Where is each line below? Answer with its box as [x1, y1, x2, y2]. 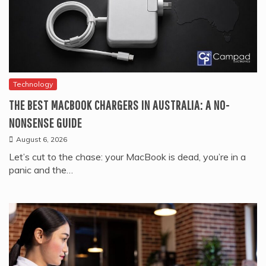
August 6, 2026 [16, 135, 67, 144]
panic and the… [9, 164, 73, 176]
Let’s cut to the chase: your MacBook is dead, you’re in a [9, 151, 246, 163]
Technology [13, 80, 53, 89]
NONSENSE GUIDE [9, 115, 82, 131]
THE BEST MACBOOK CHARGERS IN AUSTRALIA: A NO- [9, 97, 230, 113]
